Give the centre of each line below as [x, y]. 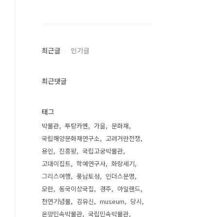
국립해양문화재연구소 [71, 138]
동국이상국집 [77, 189]
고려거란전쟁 [123, 138]
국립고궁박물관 [103, 151]
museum [112, 201]
